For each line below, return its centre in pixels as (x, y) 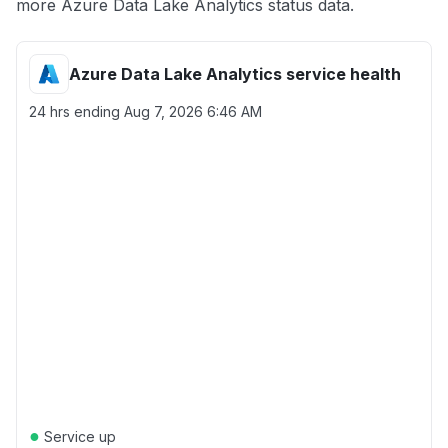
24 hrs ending (76, 111)
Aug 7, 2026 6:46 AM (193, 111)
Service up (78, 436)
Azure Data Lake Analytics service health (235, 74)
